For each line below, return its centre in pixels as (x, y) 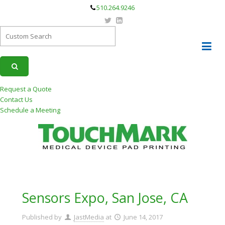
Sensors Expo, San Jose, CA (105, 198)
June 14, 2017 (143, 217)
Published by (42, 217)
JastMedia (89, 217)
